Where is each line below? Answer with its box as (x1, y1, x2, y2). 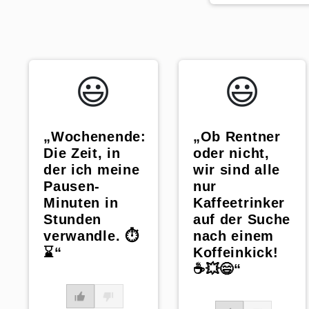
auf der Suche (192, 212, 290, 228)
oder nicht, (192, 146, 270, 161)
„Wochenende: (43, 129, 146, 145)
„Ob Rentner (192, 129, 281, 145)
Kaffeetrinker (192, 195, 285, 211)
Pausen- (43, 179, 101, 195)
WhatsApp (215, 5, 245, 13)
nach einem (192, 228, 274, 244)
